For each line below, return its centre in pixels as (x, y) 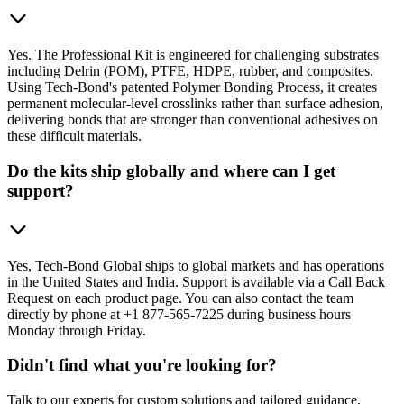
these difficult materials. (74, 136)
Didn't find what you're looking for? (142, 365)
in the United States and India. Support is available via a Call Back (196, 281)
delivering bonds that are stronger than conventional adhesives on (193, 120)
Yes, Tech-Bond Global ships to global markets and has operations (196, 265)
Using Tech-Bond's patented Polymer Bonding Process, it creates (192, 87)
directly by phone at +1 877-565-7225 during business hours (179, 314)
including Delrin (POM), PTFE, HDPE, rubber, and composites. (190, 71)
